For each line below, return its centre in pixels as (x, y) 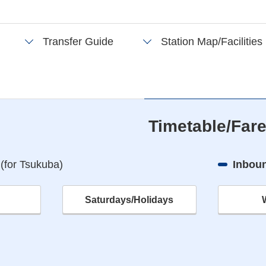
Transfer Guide (78, 42)
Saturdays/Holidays (129, 200)
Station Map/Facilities (212, 42)
